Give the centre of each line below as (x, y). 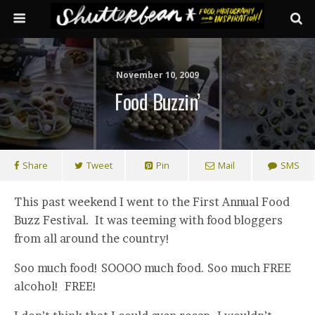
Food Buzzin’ (157, 101)
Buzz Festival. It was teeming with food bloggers (148, 220)
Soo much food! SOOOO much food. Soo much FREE (153, 268)
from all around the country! (92, 238)
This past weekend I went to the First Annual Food (152, 202)
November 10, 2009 (157, 75)
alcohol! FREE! (56, 286)
